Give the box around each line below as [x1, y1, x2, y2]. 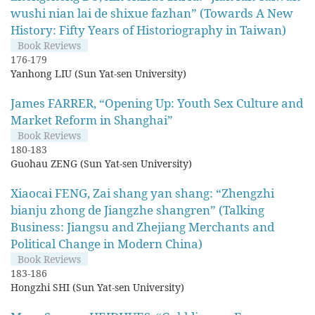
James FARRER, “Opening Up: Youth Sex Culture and [11, 95, 303, 111]
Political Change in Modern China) [11, 236, 202, 252]
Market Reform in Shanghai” [11, 112, 173, 128]
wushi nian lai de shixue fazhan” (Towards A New [11, 5, 293, 21]
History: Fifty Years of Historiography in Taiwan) [11, 22, 286, 38]
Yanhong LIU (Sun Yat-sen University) [11, 67, 186, 80]
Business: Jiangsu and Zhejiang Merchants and [11, 219, 274, 235]
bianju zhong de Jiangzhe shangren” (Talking [11, 202, 264, 218]
